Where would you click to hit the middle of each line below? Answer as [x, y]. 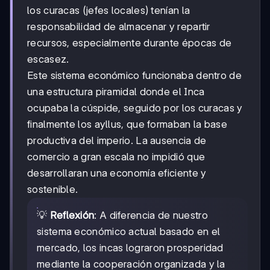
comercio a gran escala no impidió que [116, 157]
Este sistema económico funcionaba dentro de [134, 76]
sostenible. [53, 190]
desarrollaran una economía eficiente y [117, 173]
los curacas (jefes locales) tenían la [109, 11]
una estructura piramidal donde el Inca [116, 92]
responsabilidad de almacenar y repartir [119, 27]
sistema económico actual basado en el [129, 232]
